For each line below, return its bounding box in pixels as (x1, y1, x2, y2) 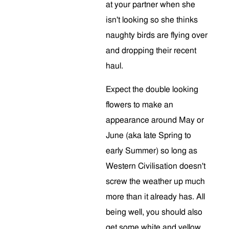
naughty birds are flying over (106, 31, 208, 39)
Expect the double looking (106, 85, 198, 94)
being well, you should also (106, 208, 202, 216)
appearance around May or (106, 116, 204, 124)
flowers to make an (106, 101, 173, 109)
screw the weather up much (106, 177, 205, 186)
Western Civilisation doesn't (106, 162, 205, 170)
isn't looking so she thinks (106, 16, 198, 24)
